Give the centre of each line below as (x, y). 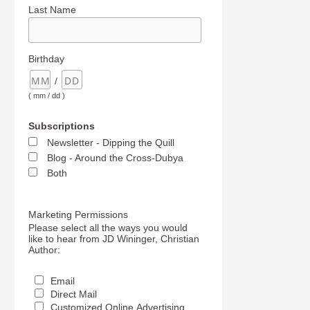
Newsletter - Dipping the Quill (111, 143)
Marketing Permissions (79, 214)
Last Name (53, 9)
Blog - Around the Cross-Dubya (116, 158)
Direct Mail (73, 294)
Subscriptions (62, 126)
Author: (45, 249)
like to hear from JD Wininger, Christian (114, 238)
